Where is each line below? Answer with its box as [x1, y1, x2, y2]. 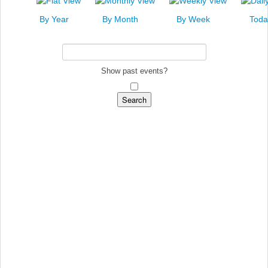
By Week [176, 14, 210, 24]
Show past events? [100, 66, 167, 75]
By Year [39, 14, 69, 24]
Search [22, 66, 51, 77]
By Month [102, 14, 138, 24]
